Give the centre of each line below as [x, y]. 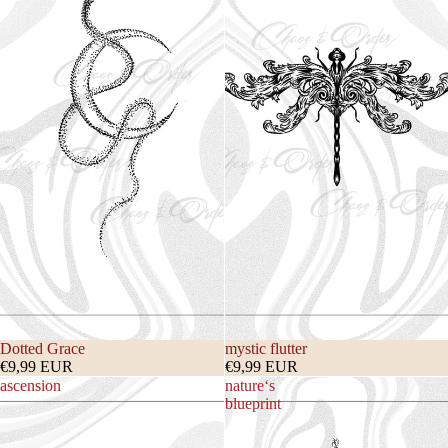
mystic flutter [265, 348]
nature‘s [249, 385]
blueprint [252, 403]
